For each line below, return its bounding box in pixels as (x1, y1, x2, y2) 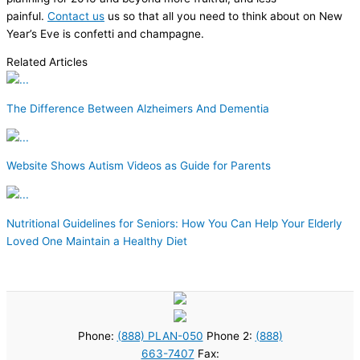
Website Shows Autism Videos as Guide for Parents (6, 159, 271, 173)
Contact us (47, 9, 104, 22)
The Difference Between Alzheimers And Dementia (6, 101, 269, 115)
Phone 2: (202, 329, 256, 342)
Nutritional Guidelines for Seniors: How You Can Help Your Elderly (6, 216, 342, 230)
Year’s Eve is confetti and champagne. (6, 27, 204, 40)
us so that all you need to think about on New (104, 9, 342, 22)
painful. (6, 9, 47, 22)
